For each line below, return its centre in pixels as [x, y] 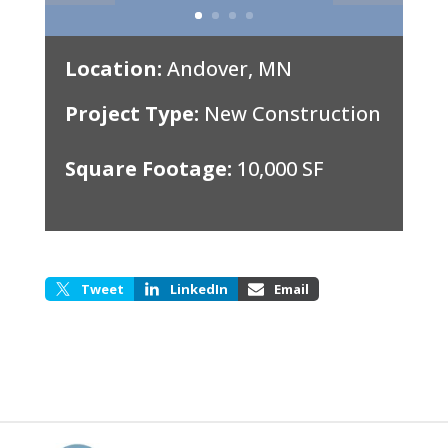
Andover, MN [226, 68]
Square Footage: [148, 168]
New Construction [289, 113]
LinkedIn [198, 288]
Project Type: [131, 113]
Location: [113, 68]
